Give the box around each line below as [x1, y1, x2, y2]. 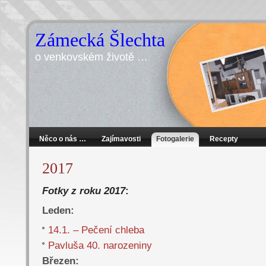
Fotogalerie [156, 135, 194, 143]
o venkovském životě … [35, 51, 148, 63]
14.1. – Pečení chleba [48, 224, 144, 236]
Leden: [42, 204, 74, 216]
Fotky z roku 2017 [42, 185, 125, 197]
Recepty [210, 135, 238, 143]
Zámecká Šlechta [35, 29, 165, 50]
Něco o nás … [39, 135, 86, 143]
